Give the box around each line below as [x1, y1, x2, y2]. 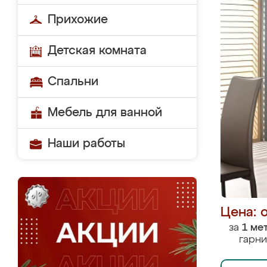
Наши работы [48, 138, 125, 150]
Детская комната [48, 45, 147, 57]
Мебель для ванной [48, 107, 162, 119]
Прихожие [48, 14, 108, 26]
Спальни [48, 76, 98, 88]
